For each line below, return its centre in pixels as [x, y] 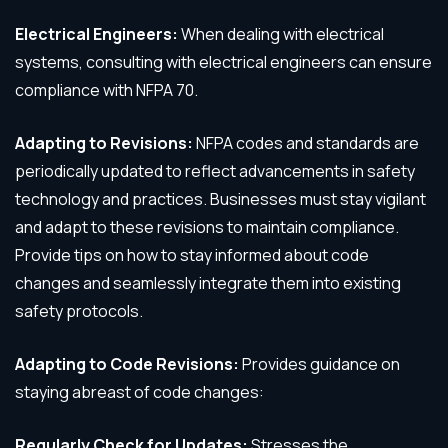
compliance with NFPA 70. [106, 90]
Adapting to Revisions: [104, 143]
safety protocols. [79, 311]
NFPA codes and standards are [306, 143]
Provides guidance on [319, 364]
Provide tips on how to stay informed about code [192, 255]
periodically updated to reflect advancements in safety [215, 171]
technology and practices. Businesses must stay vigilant [220, 199]
